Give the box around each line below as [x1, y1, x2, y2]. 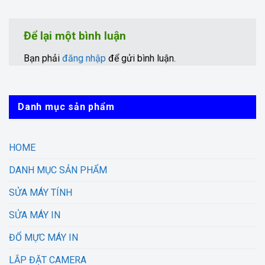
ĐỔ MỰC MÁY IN [9, 231, 78, 243]
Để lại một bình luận [24, 29, 129, 43]
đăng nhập [62, 52, 106, 64]
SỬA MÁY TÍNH [9, 186, 72, 198]
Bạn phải [24, 52, 62, 64]
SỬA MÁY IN [9, 209, 60, 221]
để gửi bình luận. [106, 52, 176, 64]
